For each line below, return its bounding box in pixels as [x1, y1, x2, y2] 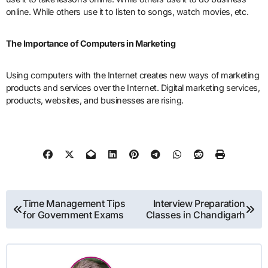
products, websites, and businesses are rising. [5, 95, 184, 105]
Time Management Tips [23, 197, 126, 210]
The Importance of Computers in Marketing [5, 38, 176, 48]
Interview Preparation [153, 197, 245, 210]
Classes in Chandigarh [145, 209, 245, 221]
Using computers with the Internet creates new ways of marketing [5, 69, 260, 80]
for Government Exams [23, 209, 124, 221]
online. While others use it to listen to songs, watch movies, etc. [5, 6, 249, 17]
